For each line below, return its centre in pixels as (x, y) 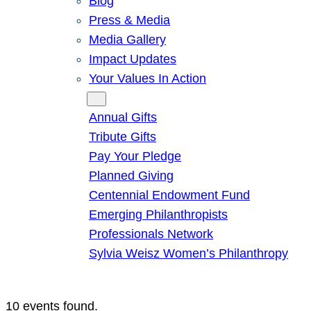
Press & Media (129, 20)
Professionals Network (151, 234)
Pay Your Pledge (135, 156)
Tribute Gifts (123, 137)
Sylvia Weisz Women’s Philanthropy (188, 253)
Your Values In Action (148, 78)
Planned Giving (131, 176)
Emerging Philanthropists (158, 215)
